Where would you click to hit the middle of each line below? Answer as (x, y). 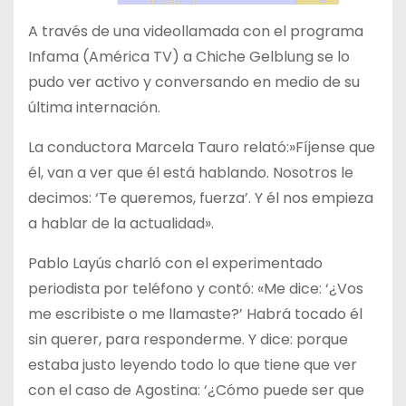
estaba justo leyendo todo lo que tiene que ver (193, 364)
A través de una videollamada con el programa (196, 31)
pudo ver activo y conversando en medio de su (194, 82)
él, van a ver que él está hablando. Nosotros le (191, 172)
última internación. (94, 107)
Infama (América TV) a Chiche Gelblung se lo (189, 56)
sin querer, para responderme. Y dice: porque (188, 339)
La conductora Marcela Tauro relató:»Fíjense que (202, 147)
